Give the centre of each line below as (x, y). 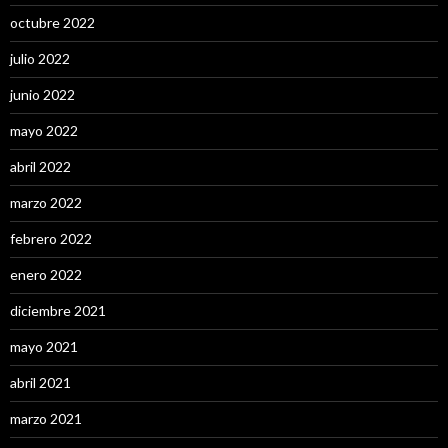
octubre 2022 (52, 23)
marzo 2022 (46, 203)
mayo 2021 (44, 347)
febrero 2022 (51, 239)
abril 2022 (40, 167)
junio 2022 (42, 95)
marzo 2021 (46, 419)
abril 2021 (40, 383)
